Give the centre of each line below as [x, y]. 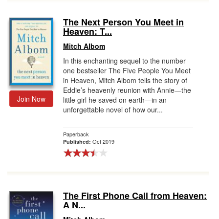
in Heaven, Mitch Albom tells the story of [125, 80]
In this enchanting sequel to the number [124, 61]
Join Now [31, 99]
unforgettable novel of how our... [113, 109]
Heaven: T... [88, 31]
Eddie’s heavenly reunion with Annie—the [127, 90]
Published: [78, 142]
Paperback [76, 134]
